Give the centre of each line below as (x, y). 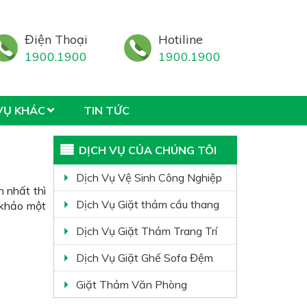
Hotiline (181, 39)
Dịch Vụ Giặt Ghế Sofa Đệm (145, 258)
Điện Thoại (56, 39)
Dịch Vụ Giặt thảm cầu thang (148, 204)
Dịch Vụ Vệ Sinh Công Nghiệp (149, 177)
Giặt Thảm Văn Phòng (132, 284)
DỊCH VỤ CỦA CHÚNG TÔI (148, 150)
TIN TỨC (107, 110)
